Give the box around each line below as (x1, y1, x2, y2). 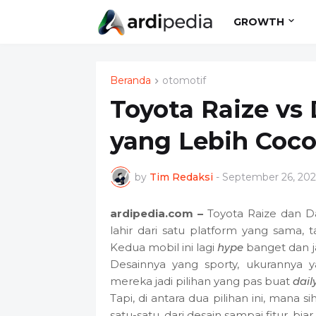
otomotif (162, 74, 206, 87)
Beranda (109, 74, 151, 87)
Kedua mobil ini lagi (109, 241, 218, 255)
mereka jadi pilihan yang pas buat (109, 274, 293, 288)
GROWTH (233, 15, 285, 28)
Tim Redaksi (149, 170, 213, 183)
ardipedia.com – (109, 207, 203, 221)
